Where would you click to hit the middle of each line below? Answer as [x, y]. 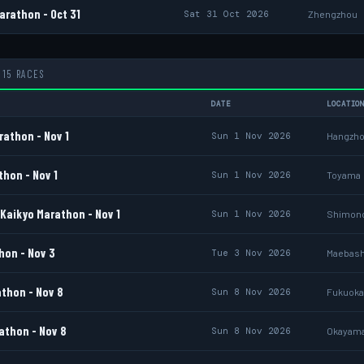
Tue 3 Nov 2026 [251, 253]
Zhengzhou [333, 14]
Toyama [344, 175]
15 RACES [24, 74]
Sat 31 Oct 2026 [226, 14]
